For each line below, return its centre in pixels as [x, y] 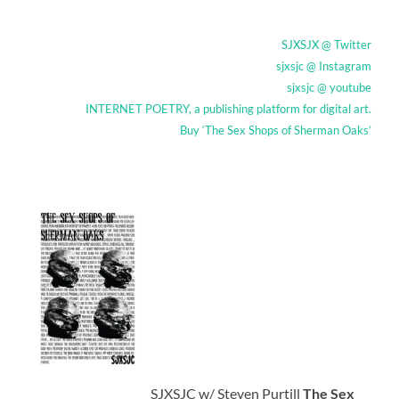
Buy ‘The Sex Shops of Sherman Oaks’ [275, 130]
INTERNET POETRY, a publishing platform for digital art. [228, 109]
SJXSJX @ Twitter [326, 45]
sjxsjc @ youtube [329, 88]
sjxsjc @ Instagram [323, 66]
